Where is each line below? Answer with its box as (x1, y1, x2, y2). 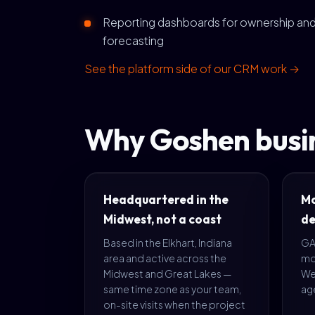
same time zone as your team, (103, 283, 241, 295)
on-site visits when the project (103, 298, 245, 311)
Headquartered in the (103, 192, 229, 207)
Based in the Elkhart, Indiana (103, 236, 232, 249)
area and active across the (103, 252, 226, 264)
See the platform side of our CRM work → (84, 61, 300, 76)
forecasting (103, 33, 164, 48)
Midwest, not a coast (103, 212, 221, 226)
